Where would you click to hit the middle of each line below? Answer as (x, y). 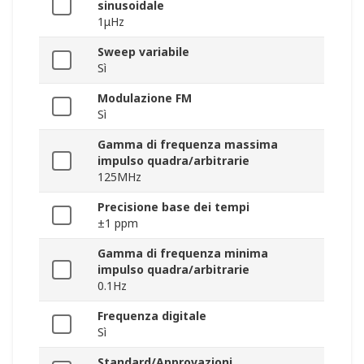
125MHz (119, 177)
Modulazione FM (145, 98)
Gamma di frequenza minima (183, 253)
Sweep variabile (143, 52)
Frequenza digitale (152, 316)
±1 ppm (118, 223)
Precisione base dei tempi (173, 207)
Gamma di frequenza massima (188, 145)
